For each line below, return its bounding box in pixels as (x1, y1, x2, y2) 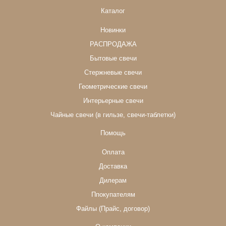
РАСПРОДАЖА (89, 41, 137, 48)
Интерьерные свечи (83, 97, 143, 105)
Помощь (100, 130, 126, 137)
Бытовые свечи (89, 55, 137, 63)
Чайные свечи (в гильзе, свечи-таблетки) (50, 111, 176, 119)
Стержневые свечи (84, 69, 142, 77)
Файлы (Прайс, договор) (76, 205, 150, 213)
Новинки (100, 27, 126, 34)
